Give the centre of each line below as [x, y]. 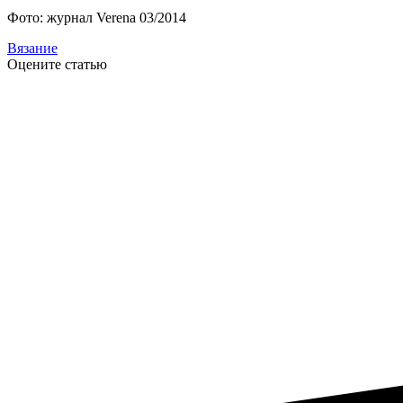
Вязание [32, 49]
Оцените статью [57, 65]
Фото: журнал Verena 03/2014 [97, 18]
